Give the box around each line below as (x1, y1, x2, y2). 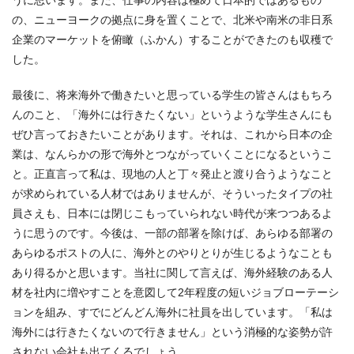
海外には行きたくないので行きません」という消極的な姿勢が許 (12, 325, 333, 338)
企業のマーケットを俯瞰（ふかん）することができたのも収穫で (12, 32, 333, 46)
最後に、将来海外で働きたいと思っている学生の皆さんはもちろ (12, 88, 333, 101)
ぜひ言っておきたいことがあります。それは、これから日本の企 (12, 127, 333, 141)
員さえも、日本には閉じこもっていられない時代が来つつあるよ (12, 206, 333, 220)
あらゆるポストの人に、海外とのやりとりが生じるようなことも (12, 246, 333, 259)
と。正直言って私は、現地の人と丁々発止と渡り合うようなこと (12, 167, 333, 180)
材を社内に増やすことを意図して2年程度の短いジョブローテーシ (12, 285, 339, 299)
